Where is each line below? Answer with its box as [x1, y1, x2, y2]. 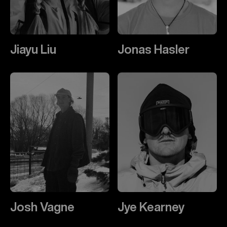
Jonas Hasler [118, 43, 190, 56]
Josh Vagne [10, 200, 74, 213]
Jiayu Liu [10, 43, 56, 56]
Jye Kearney [118, 200, 184, 213]
